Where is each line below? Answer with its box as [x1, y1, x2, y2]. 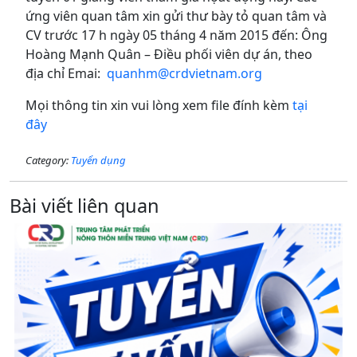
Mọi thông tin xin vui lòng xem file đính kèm [25, 96, 292, 114]
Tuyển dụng [71, 153, 126, 167]
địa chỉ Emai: [25, 65, 107, 82]
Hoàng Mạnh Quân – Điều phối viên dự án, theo [25, 45, 312, 63]
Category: [25, 153, 71, 167]
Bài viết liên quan [10, 193, 159, 218]
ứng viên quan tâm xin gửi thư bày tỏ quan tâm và [25, 7, 327, 25]
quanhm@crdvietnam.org [107, 65, 262, 82]
